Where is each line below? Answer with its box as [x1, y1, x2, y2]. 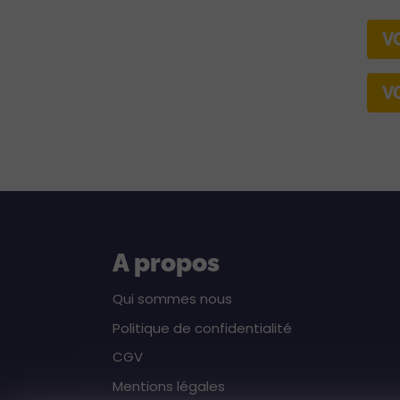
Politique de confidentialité [112, 318, 292, 337]
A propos [112, 248, 220, 279]
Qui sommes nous [112, 288, 232, 308]
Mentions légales [112, 377, 225, 396]
